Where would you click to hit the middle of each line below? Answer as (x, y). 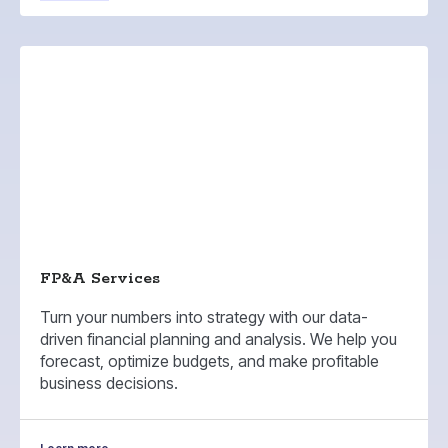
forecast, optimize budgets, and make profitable (209, 361)
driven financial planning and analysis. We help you (218, 339)
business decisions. (109, 383)
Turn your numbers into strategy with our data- (204, 317)
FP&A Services (100, 279)
